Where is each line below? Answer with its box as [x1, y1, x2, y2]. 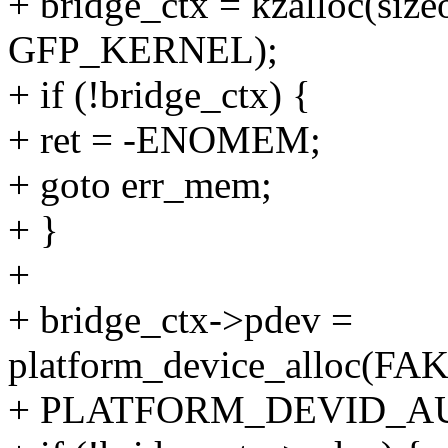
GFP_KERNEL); [8, 28, 278, 72]
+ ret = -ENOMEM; [8, 118, 321, 162]
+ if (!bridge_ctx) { [8, 73, 311, 117]
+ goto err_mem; [8, 163, 272, 207]
